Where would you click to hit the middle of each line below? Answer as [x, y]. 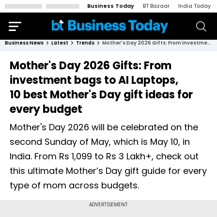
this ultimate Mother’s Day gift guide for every [108, 171]
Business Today [111, 6]
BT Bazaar [156, 6]
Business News [24, 43]
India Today [194, 6]
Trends [85, 43]
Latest [60, 43]
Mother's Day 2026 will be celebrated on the [104, 127]
